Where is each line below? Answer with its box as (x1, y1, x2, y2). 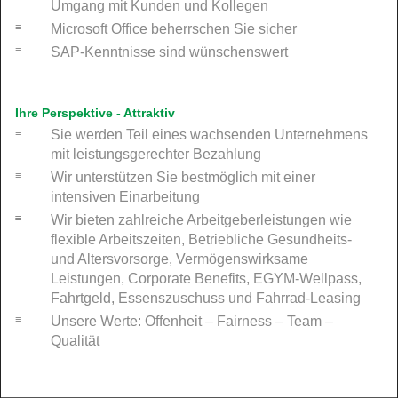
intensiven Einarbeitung (51, 188, 200, 204)
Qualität (51, 332, 99, 348)
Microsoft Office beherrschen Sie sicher (51, 20, 297, 36)
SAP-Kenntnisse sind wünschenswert (51, 44, 288, 60)
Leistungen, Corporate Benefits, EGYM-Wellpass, (51, 270, 362, 286)
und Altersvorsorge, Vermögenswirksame (51, 251, 308, 267)
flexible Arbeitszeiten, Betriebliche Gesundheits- (51, 231, 352, 247)
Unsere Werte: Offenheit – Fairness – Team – (51, 313, 333, 329)
